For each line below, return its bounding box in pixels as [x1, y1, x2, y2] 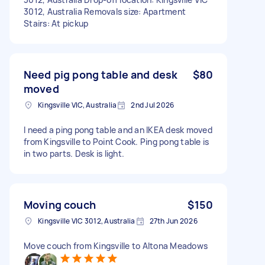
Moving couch [24, 197, 96, 212]
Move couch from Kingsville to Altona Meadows [24, 240, 208, 251]
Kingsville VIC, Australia [38, 99, 117, 110]
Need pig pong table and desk [24, 67, 178, 82]
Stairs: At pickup [24, 17, 89, 29]
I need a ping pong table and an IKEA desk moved [24, 124, 212, 135]
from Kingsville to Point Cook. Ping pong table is [24, 135, 209, 147]
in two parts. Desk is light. [24, 147, 124, 159]
